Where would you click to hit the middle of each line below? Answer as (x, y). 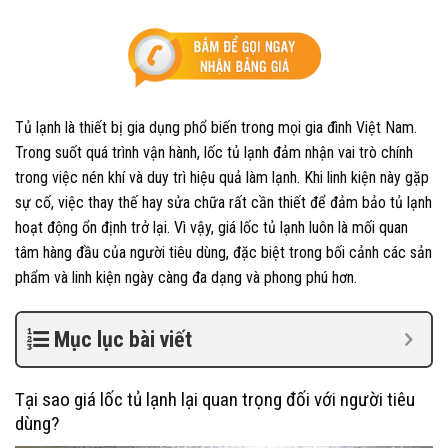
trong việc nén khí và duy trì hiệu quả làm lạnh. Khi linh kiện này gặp (222, 178)
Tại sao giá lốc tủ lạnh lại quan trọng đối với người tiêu (215, 400)
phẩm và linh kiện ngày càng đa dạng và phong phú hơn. (186, 278)
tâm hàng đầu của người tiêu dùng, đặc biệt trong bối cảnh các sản (223, 253)
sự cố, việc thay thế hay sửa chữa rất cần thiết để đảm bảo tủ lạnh (223, 203)
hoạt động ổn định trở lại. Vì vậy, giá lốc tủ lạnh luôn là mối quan (211, 228)
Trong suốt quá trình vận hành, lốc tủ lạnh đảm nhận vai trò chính (214, 153)
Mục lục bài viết (123, 340)
